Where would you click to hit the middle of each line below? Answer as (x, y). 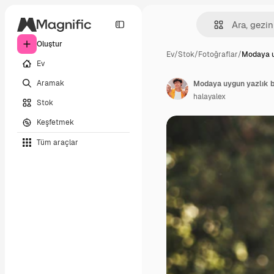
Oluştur (50, 44)
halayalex (209, 97)
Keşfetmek (55, 122)
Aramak (50, 83)
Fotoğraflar (218, 54)
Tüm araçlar (57, 142)
